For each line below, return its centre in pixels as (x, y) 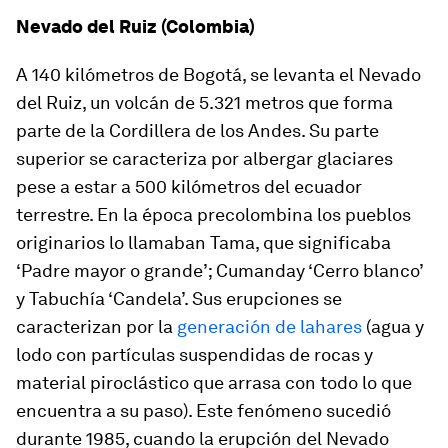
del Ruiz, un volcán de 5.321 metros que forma (204, 103)
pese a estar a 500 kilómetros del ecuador (189, 187)
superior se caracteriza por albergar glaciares (204, 159)
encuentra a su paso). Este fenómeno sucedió (203, 411)
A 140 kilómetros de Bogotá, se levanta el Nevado (218, 75)
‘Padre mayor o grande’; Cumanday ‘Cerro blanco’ (219, 271)
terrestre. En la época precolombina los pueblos (213, 215)
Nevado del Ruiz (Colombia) (135, 27)
